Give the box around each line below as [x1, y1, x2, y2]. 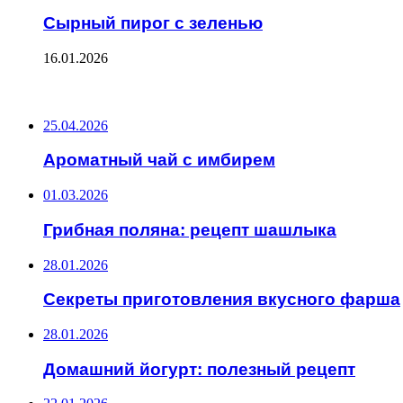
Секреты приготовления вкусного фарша [43, 290, 400, 309]
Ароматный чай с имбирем [43, 150, 275, 170]
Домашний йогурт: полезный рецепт [43, 359, 355, 379]
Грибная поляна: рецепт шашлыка [43, 219, 336, 239]
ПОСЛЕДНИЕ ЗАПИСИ [7, 81, 162, 103]
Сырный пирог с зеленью [43, 13, 263, 32]
